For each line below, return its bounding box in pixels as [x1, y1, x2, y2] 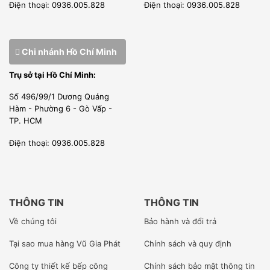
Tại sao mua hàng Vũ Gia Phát [9, 239, 121, 249]
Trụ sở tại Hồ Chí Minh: [9, 69, 96, 80]
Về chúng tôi [9, 216, 57, 227]
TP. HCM [9, 116, 42, 126]
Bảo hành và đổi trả [144, 216, 216, 227]
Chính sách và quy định [144, 239, 231, 249]
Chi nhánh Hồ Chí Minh [20, 46, 117, 57]
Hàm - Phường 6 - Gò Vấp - [9, 104, 112, 114]
